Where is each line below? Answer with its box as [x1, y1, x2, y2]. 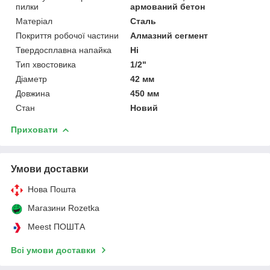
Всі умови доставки [11, 245, 96, 255]
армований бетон [130, 1, 206, 11]
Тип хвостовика [16, 59, 76, 69]
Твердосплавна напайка [16, 45, 111, 55]
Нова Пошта [28, 184, 76, 194]
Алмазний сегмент [130, 30, 209, 40]
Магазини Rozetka [28, 202, 99, 213]
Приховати [11, 124, 58, 134]
